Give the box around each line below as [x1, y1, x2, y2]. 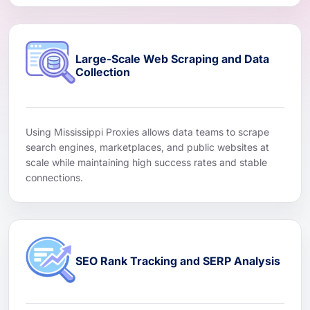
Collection [75, 64, 130, 79]
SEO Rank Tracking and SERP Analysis [75, 254, 280, 268]
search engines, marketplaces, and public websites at [26, 140, 269, 153]
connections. [26, 171, 83, 183]
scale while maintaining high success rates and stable [26, 156, 267, 168]
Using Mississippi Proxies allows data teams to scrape [26, 125, 269, 138]
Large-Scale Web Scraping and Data [75, 51, 269, 66]
